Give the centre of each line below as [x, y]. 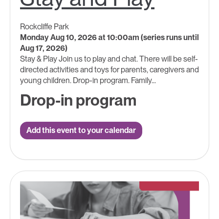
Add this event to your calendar [81, 130]
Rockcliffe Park [44, 26]
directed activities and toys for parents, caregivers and [109, 69]
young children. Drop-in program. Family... [88, 80]
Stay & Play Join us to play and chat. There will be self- [109, 59]
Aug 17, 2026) [44, 48]
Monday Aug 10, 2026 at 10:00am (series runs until [109, 37]
